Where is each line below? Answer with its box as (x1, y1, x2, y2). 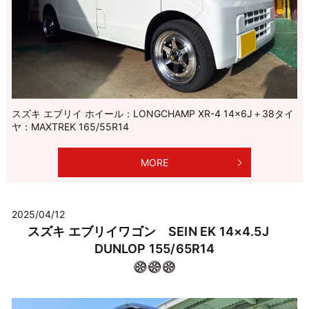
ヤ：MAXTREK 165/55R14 (12, 121, 129, 132)
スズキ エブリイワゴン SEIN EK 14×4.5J (27, 223, 282, 239)
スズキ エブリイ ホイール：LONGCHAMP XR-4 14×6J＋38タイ (12, 108, 294, 119)
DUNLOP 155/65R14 (94, 241, 215, 256)
